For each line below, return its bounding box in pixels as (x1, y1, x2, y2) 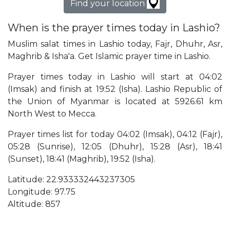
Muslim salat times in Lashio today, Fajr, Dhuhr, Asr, (8, 39, 222, 49)
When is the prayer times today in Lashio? (8, 22, 220, 34)
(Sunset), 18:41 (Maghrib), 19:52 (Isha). (8, 154, 156, 164)
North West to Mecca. (8, 109, 97, 119)
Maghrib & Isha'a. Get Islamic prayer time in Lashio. (8, 51, 210, 62)
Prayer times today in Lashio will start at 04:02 (8, 72, 222, 82)
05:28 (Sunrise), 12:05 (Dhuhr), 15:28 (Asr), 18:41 (8, 142, 222, 152)
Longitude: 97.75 (8, 187, 75, 197)
